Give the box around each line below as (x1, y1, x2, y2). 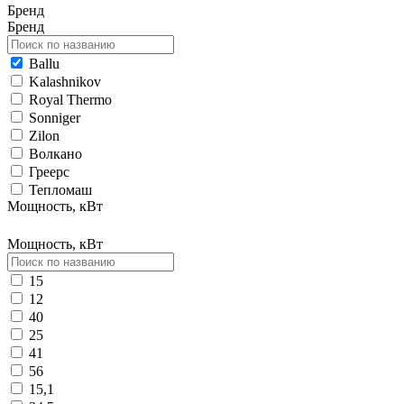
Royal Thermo (29, 92, 112, 107)
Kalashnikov (29, 74, 101, 89)
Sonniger (29, 110, 80, 125)
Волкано (29, 146, 82, 161)
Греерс (29, 164, 69, 179)
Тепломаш (29, 182, 92, 197)
